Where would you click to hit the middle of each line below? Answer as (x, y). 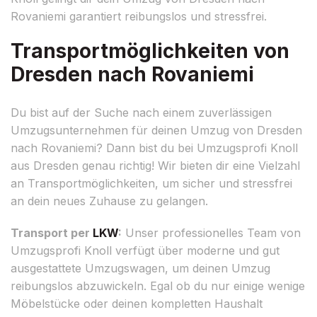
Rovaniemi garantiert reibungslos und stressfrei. (139, 16)
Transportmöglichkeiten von (150, 51)
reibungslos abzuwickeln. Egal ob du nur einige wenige (158, 286)
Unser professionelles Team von (211, 232)
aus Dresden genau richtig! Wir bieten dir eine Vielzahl (155, 165)
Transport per (52, 232)
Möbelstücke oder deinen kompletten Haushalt (137, 303)
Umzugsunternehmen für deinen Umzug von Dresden (156, 130)
